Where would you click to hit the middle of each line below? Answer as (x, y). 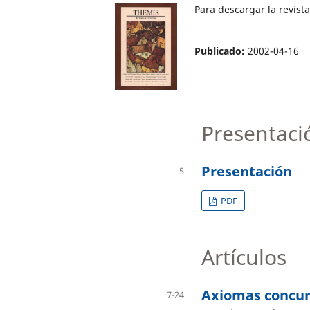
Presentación (247, 172)
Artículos (244, 257)
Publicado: (221, 51)
